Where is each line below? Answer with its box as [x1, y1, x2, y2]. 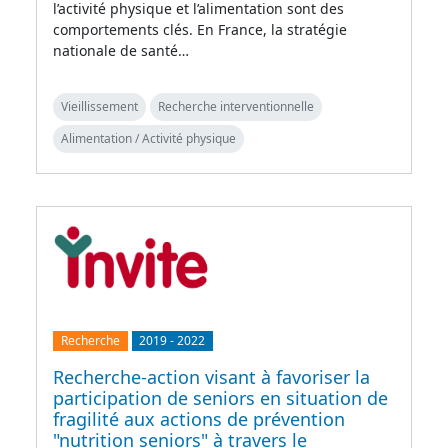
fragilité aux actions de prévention [53, 407, 345, 432]
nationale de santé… [53, 40, 189, 60]
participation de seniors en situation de [53, 386, 388, 411]
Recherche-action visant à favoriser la [53, 365, 370, 390]
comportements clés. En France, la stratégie [53, 19, 347, 39]
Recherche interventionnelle [158, 97, 314, 115]
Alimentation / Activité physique [61, 129, 236, 147]
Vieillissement [61, 97, 138, 115]
